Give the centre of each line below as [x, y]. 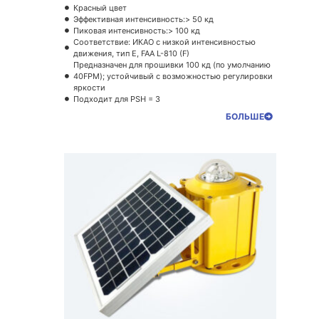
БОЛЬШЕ [245, 117]
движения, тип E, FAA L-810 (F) [131, 54]
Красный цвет [100, 8]
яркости [89, 88]
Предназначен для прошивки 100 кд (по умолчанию [172, 65]
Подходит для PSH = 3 [116, 99]
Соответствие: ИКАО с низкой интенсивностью [164, 42]
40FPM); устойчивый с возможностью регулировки [173, 77]
